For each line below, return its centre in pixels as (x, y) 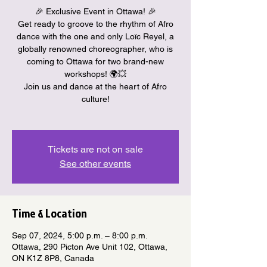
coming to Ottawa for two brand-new (95, 61)
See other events (95, 163)
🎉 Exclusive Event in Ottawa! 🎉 (95, 11)
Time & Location (49, 212)
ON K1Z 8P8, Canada (53, 258)
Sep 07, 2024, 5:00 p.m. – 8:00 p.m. (80, 235)
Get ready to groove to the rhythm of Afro (95, 24)
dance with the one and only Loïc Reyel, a (95, 36)
